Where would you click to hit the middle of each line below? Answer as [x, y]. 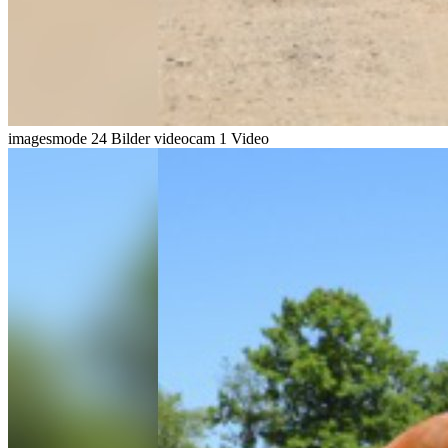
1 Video [244, 138]
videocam [186, 138]
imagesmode [49, 138]
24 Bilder [120, 138]
